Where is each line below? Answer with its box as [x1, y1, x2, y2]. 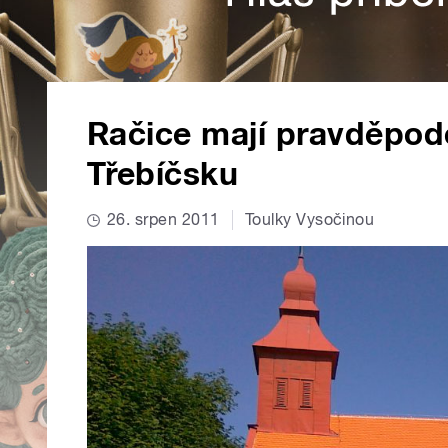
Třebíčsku [87, 155, 239, 194]
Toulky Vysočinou [244, 210, 375, 230]
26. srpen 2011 [107, 210, 220, 230]
